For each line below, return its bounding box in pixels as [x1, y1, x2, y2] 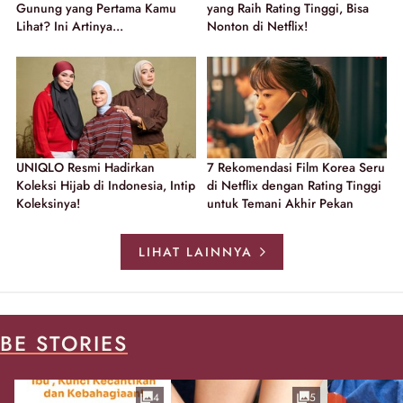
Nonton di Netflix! [207, 17, 308, 36]
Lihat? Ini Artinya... [16, 17, 123, 36]
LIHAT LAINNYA [138, 242, 253, 261]
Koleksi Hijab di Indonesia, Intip [16, 175, 195, 194]
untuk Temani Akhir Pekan [207, 193, 354, 212]
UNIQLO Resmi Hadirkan [16, 157, 155, 176]
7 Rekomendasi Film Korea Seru [207, 157, 385, 176]
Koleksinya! [16, 193, 80, 212]
